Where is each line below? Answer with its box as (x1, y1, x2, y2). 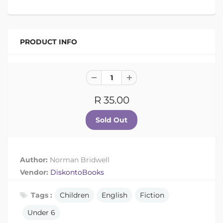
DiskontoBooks (50, 168, 104, 177)
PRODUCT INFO (20, 37, 77, 46)
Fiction (140, 191, 164, 200)
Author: (20, 155, 50, 164)
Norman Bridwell (50, 155, 110, 164)
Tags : (31, 191, 52, 200)
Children (60, 191, 89, 200)
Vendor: (20, 168, 50, 177)
